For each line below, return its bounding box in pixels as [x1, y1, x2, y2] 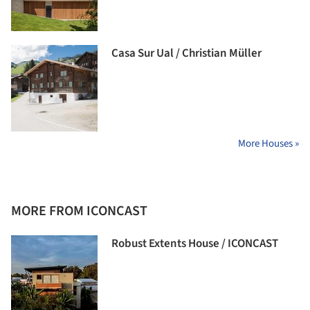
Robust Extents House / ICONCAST [111, 235, 278, 252]
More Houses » [238, 136, 299, 151]
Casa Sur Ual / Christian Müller [111, 45, 262, 62]
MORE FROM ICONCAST [11, 201, 147, 221]
